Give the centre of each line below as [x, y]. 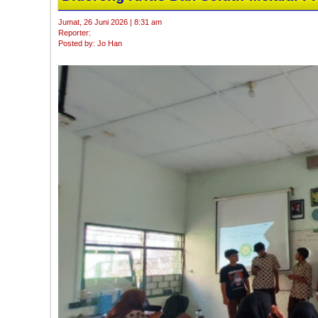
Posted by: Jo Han [90, 44]
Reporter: [75, 33]
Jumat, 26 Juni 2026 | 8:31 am [110, 22]
